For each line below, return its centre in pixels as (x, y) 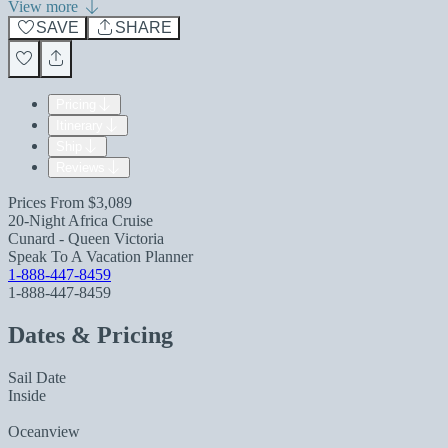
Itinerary (79, 125)
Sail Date (37, 377)
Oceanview (44, 431)
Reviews (80, 167)
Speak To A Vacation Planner (100, 256)
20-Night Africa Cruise (80, 220)
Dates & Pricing (90, 334)
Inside (27, 395)
